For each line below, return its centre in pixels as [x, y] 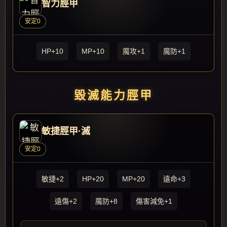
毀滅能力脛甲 [113, 95]
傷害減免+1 [154, 201]
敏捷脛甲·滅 [66, 131]
